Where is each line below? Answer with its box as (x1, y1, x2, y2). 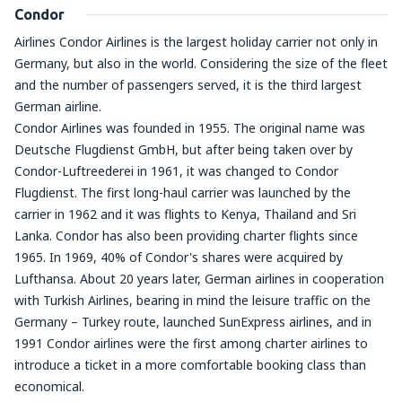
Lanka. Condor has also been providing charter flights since (14, 227, 358, 244)
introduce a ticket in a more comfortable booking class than (14, 356, 366, 373)
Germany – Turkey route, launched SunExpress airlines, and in (14, 313, 371, 330)
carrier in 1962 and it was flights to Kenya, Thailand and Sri (14, 205, 356, 223)
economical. (14, 378, 88, 395)
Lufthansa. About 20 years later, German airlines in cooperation (14, 270, 384, 287)
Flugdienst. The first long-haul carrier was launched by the (14, 184, 351, 201)
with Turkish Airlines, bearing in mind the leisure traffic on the (14, 292, 371, 309)
